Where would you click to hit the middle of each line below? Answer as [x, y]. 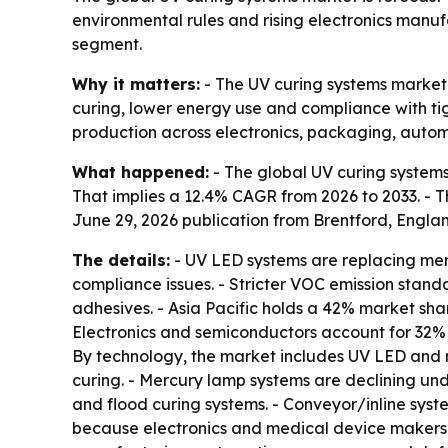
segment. [107, 44]
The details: [121, 260]
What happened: [140, 172]
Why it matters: [136, 84]
